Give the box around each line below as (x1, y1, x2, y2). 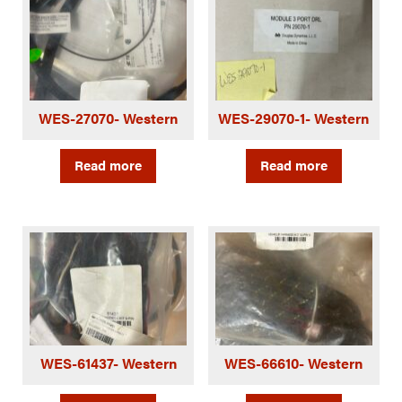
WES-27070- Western (39, 107, 179, 128)
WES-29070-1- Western (218, 107, 370, 128)
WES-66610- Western (224, 352, 363, 373)
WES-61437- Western (39, 352, 177, 373)
